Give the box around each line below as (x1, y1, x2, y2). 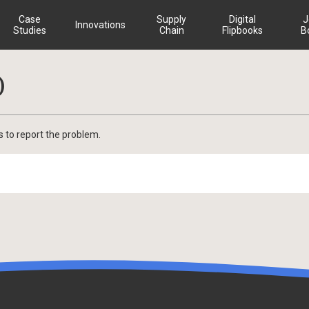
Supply (157, 14, 186, 25)
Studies (12, 25, 46, 36)
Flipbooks (222, 25, 263, 36)
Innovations (75, 19, 126, 30)
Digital (229, 14, 256, 25)
